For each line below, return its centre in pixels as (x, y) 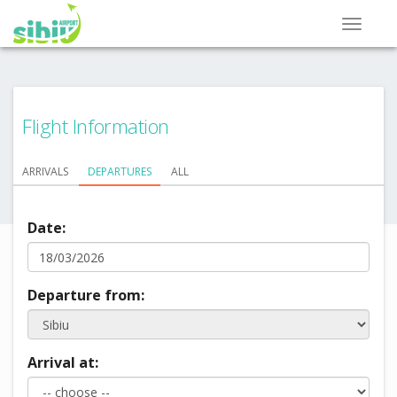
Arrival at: (63, 362)
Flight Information (96, 126)
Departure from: (86, 295)
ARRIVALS (45, 171)
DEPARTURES (120, 171)
